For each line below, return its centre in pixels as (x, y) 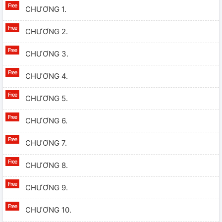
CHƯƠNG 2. (47, 32)
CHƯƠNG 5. (47, 99)
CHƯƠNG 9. (47, 188)
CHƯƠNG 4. (47, 76)
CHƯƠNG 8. (47, 166)
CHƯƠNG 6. (46, 121)
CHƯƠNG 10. (48, 210)
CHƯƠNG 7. (46, 143)
